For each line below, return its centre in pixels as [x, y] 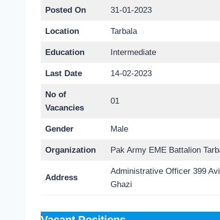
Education [65, 53]
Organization [70, 150]
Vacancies [64, 108]
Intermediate [133, 53]
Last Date [63, 74]
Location [62, 31]
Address [61, 178]
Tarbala [124, 31]
